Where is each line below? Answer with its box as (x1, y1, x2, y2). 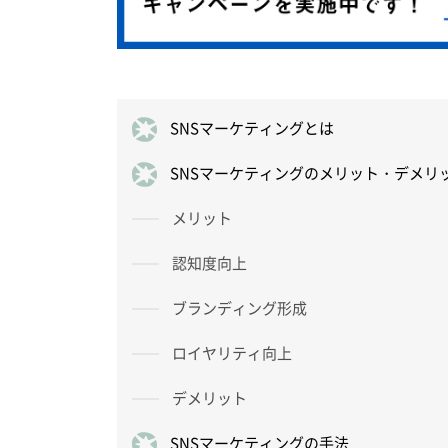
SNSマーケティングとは (170, 117, 334, 140)
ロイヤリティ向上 (172, 342, 292, 365)
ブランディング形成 (172, 297, 307, 320)
